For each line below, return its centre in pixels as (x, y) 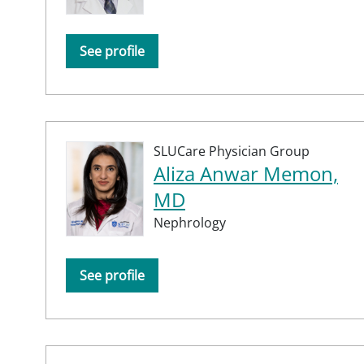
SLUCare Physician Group (232, 151)
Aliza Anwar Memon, (246, 173)
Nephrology (190, 222)
